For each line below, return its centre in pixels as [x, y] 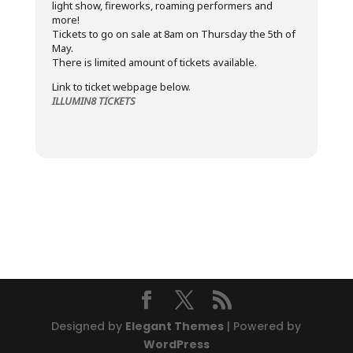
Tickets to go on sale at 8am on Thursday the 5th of [173, 34]
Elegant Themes [175, 326]
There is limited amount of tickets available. [154, 62]
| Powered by [263, 326]
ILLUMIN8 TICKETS [93, 101]
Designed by [89, 326]
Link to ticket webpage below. [121, 87]
